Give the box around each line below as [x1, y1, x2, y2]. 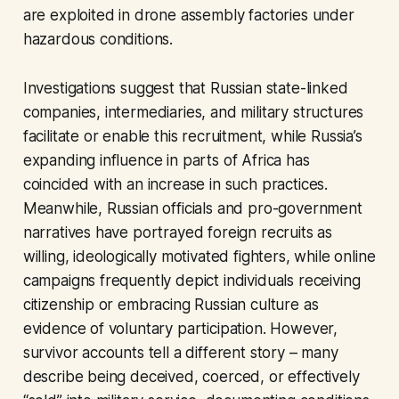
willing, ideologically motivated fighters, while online [22, 248, 376, 266]
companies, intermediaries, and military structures [22, 103, 364, 122]
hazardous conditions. [22, 30, 174, 49]
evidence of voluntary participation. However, [22, 320, 338, 338]
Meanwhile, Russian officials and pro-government [22, 199, 362, 218]
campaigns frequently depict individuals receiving [22, 272, 361, 290]
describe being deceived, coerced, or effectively [22, 368, 360, 387]
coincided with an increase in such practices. [22, 175, 329, 194]
